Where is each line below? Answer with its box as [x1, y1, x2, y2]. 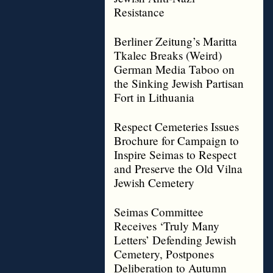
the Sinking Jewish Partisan [114, 76, 244, 91]
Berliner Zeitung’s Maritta [114, 34, 237, 49]
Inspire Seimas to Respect [114, 147, 236, 162]
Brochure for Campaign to [114, 133, 239, 148]
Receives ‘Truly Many [114, 218, 219, 233]
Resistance [114, 4, 165, 19]
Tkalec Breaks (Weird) [114, 48, 222, 63]
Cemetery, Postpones [114, 246, 214, 261]
